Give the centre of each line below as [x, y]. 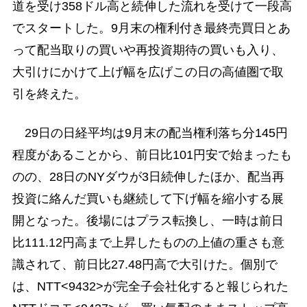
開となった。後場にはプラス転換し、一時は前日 [148, 221]
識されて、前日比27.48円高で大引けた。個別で [145, 265]
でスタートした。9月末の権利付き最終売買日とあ [151, 28]
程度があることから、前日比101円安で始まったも [152, 155]
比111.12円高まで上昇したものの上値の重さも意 [148, 243]
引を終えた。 [49, 94]
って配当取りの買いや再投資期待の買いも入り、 [148, 50]
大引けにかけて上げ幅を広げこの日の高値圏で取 [148, 72]
